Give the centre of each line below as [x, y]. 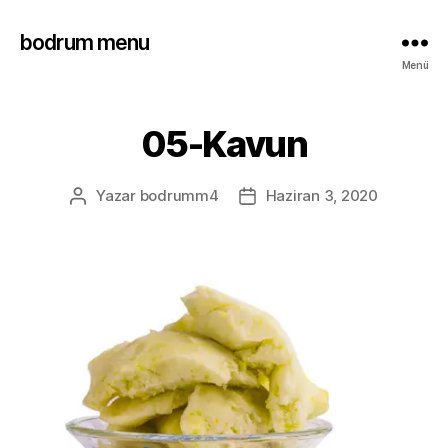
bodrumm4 [179, 195]
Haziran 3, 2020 [321, 195]
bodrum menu [85, 42]
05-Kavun [224, 144]
